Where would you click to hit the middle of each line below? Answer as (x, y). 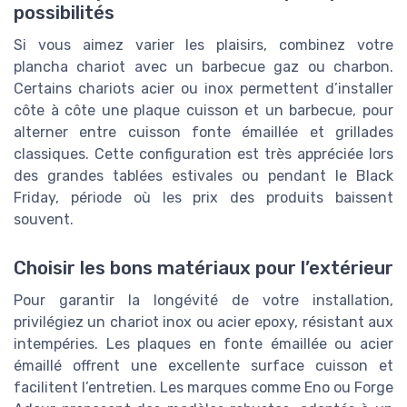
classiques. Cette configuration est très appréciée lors (203, 154)
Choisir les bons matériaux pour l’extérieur (203, 268)
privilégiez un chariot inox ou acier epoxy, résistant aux (203, 322)
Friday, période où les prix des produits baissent (203, 197)
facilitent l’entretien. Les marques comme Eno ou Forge (203, 387)
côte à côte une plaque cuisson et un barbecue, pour (203, 110)
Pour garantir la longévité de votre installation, (203, 300)
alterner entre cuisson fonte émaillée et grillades (203, 132)
